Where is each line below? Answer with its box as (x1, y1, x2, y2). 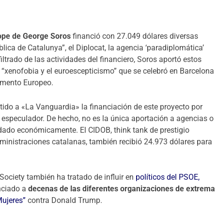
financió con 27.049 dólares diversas (71, 31, 199, 41)
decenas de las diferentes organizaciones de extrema (28, 184, 216, 194)
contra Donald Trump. (26, 196, 103, 205)
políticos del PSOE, (136, 172, 200, 182)
